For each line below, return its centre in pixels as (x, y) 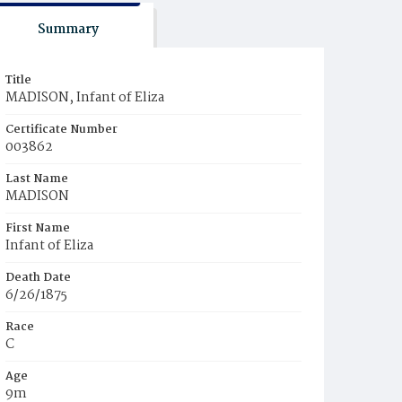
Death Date (38, 278)
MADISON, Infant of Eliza (85, 98)
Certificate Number (61, 130)
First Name (38, 228)
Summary (68, 30)
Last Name (37, 179)
